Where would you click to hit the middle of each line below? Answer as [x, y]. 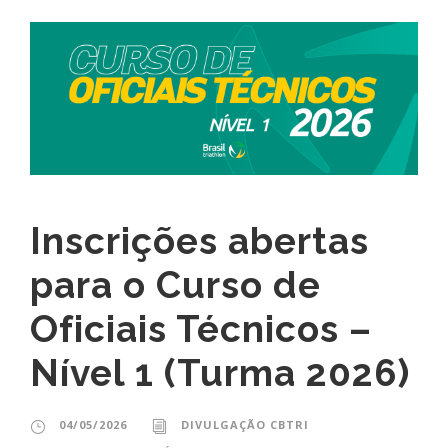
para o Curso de [175, 285]
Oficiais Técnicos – [201, 329]
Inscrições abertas [199, 241]
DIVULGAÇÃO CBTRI [245, 425]
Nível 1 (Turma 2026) [220, 373]
